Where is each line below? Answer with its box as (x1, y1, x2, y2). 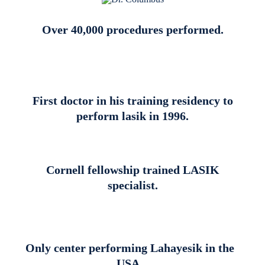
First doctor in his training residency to (32, 94, 233, 108)
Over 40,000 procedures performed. (41, 23, 224, 37)
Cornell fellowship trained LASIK (46, 163, 219, 177)
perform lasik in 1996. (76, 109, 189, 123)
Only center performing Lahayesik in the (25, 241, 234, 255)
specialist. (107, 179, 158, 192)
